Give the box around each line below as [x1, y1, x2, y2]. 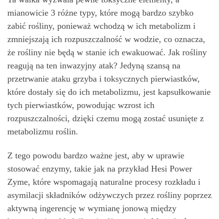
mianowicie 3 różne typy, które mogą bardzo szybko [7, 7, 194, 18]
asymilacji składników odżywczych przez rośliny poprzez [7, 190, 212, 200]
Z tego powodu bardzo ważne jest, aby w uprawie [7, 151, 184, 160]
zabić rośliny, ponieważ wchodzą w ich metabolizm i [7, 21, 196, 31]
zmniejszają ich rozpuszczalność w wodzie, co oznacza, [7, 34, 205, 44]
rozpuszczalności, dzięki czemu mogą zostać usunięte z [7, 113, 204, 123]
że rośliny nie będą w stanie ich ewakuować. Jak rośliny [7, 47, 207, 57]
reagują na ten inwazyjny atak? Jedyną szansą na [7, 60, 180, 70]
